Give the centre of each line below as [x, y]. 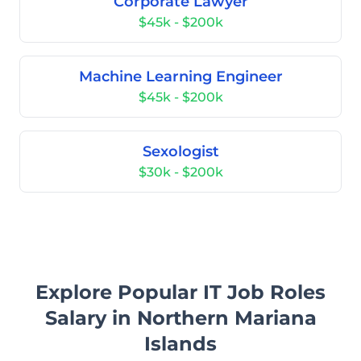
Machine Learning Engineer [180, 77]
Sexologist [180, 151]
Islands [180, 344]
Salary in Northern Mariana [180, 318]
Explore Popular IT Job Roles [180, 292]
